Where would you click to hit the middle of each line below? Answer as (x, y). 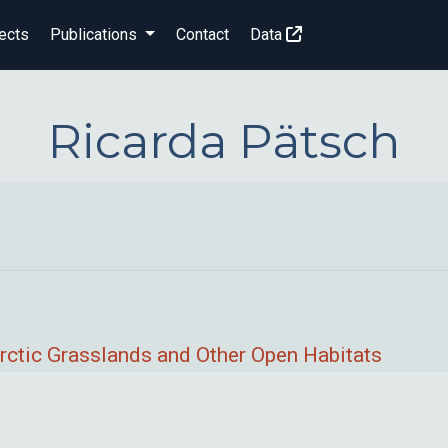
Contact (203, 34)
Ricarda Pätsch (224, 141)
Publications (94, 34)
